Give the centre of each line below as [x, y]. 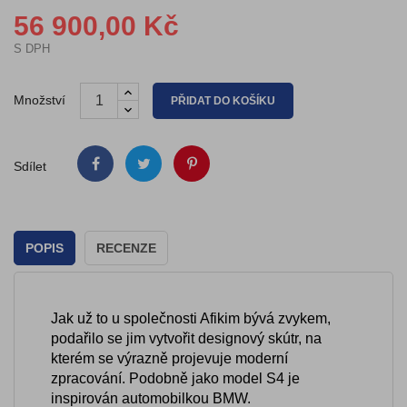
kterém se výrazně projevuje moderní [169, 358]
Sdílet [30, 166]
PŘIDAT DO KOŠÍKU [223, 100]
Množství [40, 99]
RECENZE [126, 248]
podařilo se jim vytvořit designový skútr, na [186, 338]
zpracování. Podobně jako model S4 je [175, 378]
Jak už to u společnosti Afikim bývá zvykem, [191, 318]
